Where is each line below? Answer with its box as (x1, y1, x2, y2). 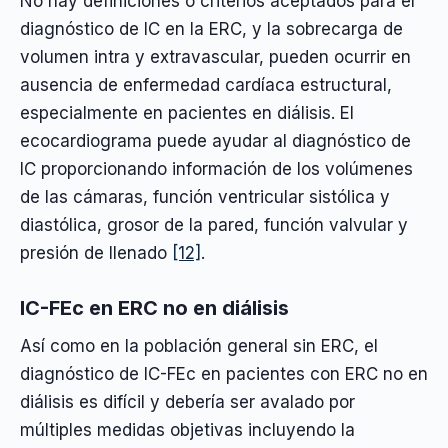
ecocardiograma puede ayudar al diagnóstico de (20, 131, 411, 152)
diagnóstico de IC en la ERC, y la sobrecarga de (20, 19, 403, 40)
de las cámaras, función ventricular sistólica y (20, 187, 390, 208)
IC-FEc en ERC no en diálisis (20, 295, 289, 320)
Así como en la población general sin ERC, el (20, 335, 378, 356)
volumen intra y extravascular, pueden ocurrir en (20, 47, 411, 68)
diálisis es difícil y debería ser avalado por (20, 391, 355, 412)
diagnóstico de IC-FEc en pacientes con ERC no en (20, 363, 428, 384)
